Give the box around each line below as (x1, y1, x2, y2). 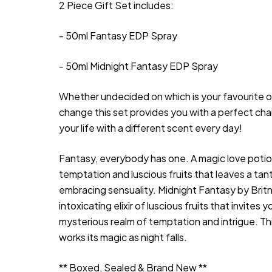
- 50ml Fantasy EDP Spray (59, 29, 177, 42)
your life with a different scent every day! (59, 121, 242, 134)
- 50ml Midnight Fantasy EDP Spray (59, 59, 218, 72)
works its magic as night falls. (59, 230, 187, 243)
